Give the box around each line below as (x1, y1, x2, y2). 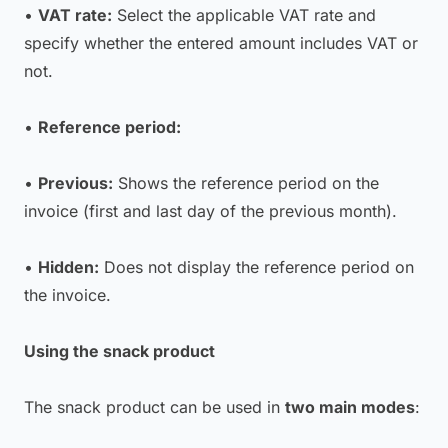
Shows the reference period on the (113, 173, 379, 193)
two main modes (285, 397, 415, 417)
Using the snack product (24, 341, 215, 361)
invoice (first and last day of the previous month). (24, 201, 397, 221)
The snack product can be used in (24, 397, 285, 417)
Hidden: (38, 257, 99, 277)
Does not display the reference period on (99, 257, 414, 277)
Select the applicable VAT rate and (112, 5, 376, 25)
